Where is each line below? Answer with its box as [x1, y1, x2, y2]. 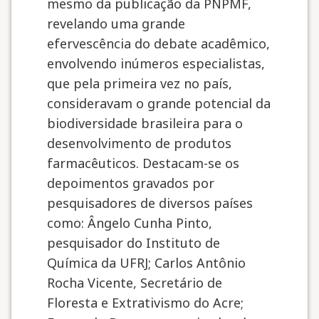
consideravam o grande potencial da [47, 95, 271, 112]
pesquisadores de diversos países [47, 194, 253, 211]
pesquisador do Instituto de [47, 234, 220, 251]
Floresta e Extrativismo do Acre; [47, 294, 244, 311]
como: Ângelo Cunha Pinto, [47, 214, 212, 231]
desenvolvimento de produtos [47, 135, 231, 152]
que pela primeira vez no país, [47, 75, 232, 92]
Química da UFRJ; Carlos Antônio [47, 254, 246, 271]
